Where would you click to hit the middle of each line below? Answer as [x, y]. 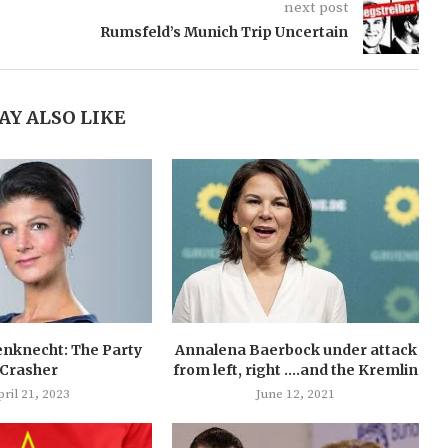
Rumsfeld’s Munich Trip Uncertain [223, 31]
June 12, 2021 [296, 394]
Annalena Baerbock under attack [295, 350]
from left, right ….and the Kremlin [296, 370]
